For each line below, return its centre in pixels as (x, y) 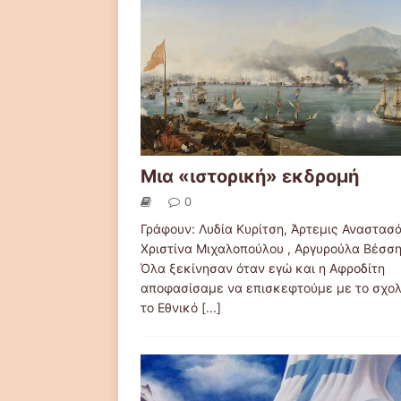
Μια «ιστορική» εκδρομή (250, 177)
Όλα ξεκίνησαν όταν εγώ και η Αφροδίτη (263, 269)
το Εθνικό (171, 308)
